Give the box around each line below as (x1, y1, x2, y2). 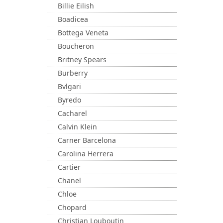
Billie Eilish (58, 1, 94, 10)
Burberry (58, 68, 88, 78)
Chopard (58, 203, 87, 212)
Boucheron (58, 41, 94, 51)
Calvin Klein (58, 122, 97, 131)
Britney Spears (58, 55, 107, 64)
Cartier (58, 162, 81, 172)
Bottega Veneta (58, 28, 109, 37)
